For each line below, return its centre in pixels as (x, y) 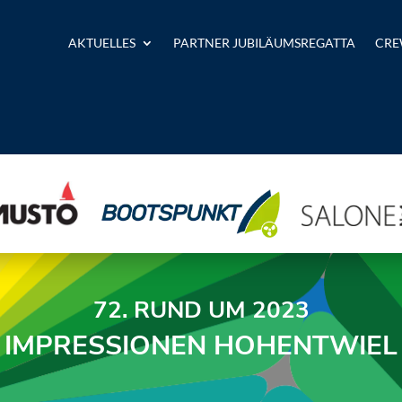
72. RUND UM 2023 (201, 310)
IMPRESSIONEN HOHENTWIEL (201, 346)
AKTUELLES (101, 43)
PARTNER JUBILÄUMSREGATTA (264, 43)
